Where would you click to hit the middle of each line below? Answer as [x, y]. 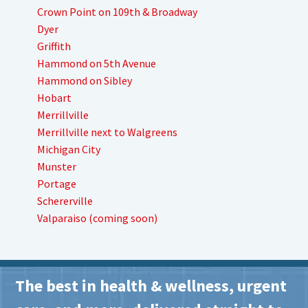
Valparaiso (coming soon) [97, 218]
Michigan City [69, 150]
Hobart [54, 98]
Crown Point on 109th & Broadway [117, 12]
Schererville [65, 201]
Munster [57, 167]
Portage [57, 184]
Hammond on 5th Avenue [97, 64]
